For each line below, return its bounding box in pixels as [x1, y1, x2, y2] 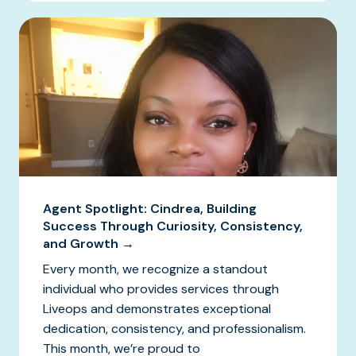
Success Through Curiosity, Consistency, [43, 217, 303, 234]
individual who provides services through [43, 280, 279, 297]
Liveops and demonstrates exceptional [43, 300, 271, 317]
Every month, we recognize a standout [43, 260, 268, 277]
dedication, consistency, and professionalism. [43, 319, 309, 337]
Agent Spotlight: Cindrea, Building [43, 199, 257, 217]
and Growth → [43, 234, 134, 252]
